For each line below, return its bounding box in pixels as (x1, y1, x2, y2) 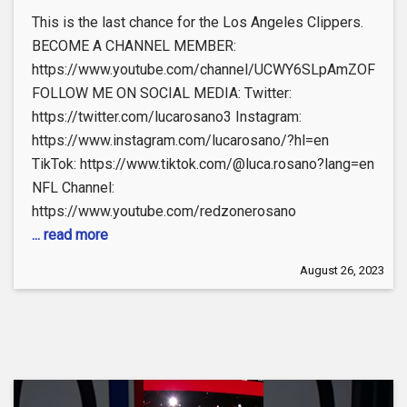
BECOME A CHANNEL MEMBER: (32, 36, 236, 55)
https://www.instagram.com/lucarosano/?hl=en (32, 131, 329, 149)
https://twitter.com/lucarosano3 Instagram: (32, 107, 302, 125)
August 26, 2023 (300, 263, 384, 277)
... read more (32, 225, 108, 243)
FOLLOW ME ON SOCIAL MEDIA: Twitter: (32, 84, 292, 102)
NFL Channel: (32, 178, 114, 196)
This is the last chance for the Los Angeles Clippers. (32, 13, 363, 31)
